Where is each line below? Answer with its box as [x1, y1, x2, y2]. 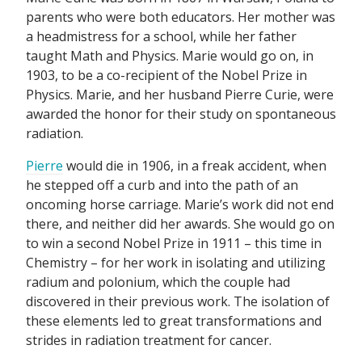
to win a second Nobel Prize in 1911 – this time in [26, 234, 322, 252]
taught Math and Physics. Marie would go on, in [26, 46, 314, 65]
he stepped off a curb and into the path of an [26, 175, 298, 194]
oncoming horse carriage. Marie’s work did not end [26, 195, 334, 213]
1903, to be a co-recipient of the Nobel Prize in [26, 65, 307, 84]
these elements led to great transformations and [26, 311, 322, 330]
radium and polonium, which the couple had [26, 272, 290, 291]
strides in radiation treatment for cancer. [26, 330, 271, 349]
